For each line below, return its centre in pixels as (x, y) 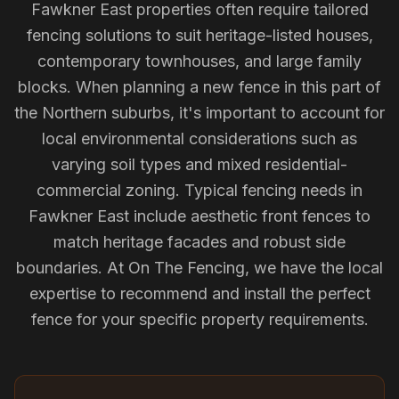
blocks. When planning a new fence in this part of (199, 87)
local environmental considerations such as (199, 138)
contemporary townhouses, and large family (199, 61)
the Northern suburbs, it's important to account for (199, 113)
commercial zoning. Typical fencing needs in (199, 190)
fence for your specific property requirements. (199, 319)
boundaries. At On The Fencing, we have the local (199, 268)
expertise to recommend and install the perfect (199, 293)
